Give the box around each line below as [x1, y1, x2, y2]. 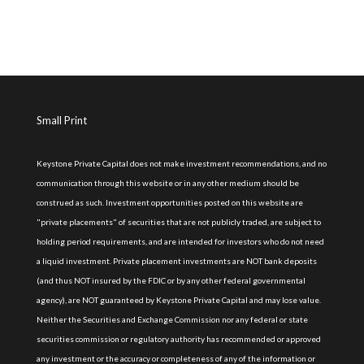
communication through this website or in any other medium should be [36, 177, 299, 188]
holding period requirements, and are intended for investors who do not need [36, 236, 324, 246]
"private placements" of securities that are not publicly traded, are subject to [36, 216, 321, 227]
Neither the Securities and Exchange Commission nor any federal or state [36, 314, 308, 324]
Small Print [36, 113, 87, 127]
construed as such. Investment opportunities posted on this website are [36, 197, 303, 207]
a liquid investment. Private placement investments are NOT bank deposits [36, 255, 317, 266]
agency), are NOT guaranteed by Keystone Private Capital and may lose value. [36, 294, 321, 305]
